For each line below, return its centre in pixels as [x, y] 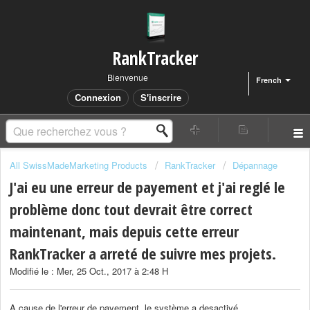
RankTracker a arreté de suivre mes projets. [143, 254]
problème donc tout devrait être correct [131, 209]
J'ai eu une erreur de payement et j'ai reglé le [147, 187]
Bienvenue [128, 77]
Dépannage [255, 165]
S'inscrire [161, 97]
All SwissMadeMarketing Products [79, 165]
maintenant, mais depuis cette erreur [124, 231]
